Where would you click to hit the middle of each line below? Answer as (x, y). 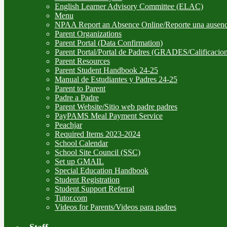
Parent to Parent (80, 88)
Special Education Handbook (102, 170)
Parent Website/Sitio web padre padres (116, 106)
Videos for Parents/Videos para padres (116, 207)
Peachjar (68, 125)
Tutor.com (71, 198)
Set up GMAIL (79, 161)
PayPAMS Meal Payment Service (109, 116)
